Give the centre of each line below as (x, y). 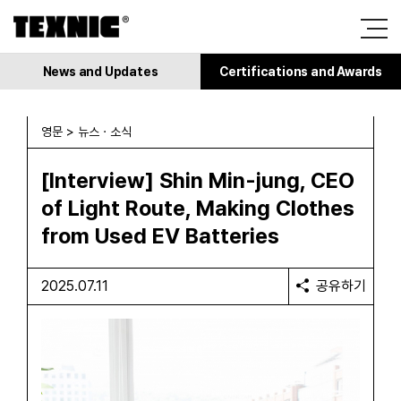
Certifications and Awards (301, 72)
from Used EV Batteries (160, 236)
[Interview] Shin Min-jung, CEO (198, 180)
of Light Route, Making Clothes (198, 208)
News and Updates (100, 72)
